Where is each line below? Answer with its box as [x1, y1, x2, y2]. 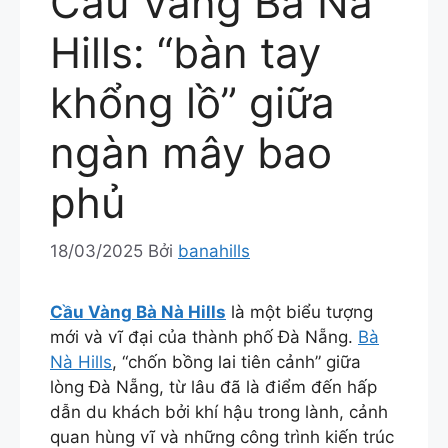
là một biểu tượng [226, 302, 373, 323]
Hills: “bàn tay [50, 26, 321, 78]
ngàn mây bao [50, 126, 332, 178]
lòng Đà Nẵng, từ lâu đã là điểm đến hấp [50, 377, 377, 398]
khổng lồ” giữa [50, 76, 335, 128]
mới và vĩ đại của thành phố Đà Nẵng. [50, 327, 358, 348]
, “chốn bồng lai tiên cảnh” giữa [112, 352, 361, 373]
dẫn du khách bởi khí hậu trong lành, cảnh [50, 402, 388, 423]
